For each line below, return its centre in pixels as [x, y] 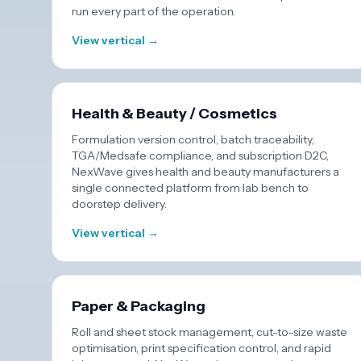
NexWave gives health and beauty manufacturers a [205, 172]
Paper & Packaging [139, 306]
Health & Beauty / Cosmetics [174, 114]
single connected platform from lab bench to [190, 188]
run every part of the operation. [154, 11]
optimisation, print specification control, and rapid [201, 348]
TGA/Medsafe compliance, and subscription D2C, [200, 156]
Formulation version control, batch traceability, [193, 139]
